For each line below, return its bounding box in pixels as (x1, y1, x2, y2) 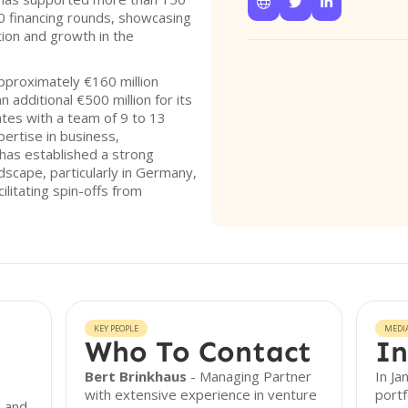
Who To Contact (85, 334, 312, 369)
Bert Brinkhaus (85, 367, 188, 385)
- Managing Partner (187, 367, 312, 385)
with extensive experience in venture (85, 385, 318, 403)
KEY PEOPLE (94, 322, 139, 334)
